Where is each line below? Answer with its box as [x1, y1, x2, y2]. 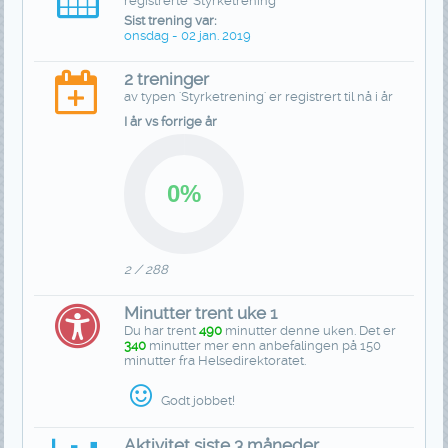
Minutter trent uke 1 [124, 303, 278, 324]
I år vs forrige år [124, 114, 218, 130]
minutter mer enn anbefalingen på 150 [146, 338, 382, 354]
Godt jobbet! [157, 393, 235, 409]
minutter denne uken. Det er [222, 323, 397, 339]
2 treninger [124, 69, 210, 90]
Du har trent [124, 323, 200, 339]
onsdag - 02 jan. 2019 [124, 28, 252, 44]
